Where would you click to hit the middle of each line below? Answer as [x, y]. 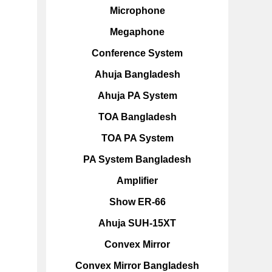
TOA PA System [137, 138]
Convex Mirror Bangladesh [137, 266]
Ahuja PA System [137, 96]
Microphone [137, 11]
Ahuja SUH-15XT [137, 223]
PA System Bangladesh [137, 159]
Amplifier [137, 181]
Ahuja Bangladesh [137, 74]
